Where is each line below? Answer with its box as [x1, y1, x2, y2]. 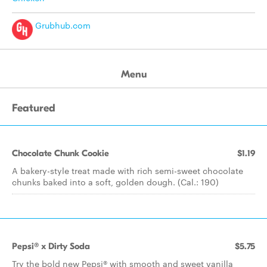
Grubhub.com [33, 19, 91, 32]
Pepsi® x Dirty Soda [12, 241, 90, 252]
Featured [12, 102, 55, 114]
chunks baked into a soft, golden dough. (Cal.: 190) [12, 176, 219, 188]
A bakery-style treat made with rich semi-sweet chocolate [12, 164, 243, 176]
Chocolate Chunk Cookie [12, 148, 109, 159]
